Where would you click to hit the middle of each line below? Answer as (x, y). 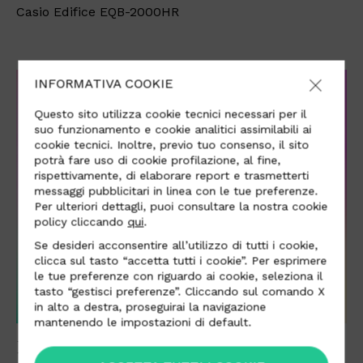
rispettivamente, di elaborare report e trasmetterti (172, 175)
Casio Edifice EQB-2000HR (98, 12)
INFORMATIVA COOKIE (104, 83)
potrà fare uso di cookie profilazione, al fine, (158, 160)
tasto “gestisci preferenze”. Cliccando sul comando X (179, 291)
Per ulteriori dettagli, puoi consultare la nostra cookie (181, 206)
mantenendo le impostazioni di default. (143, 322)
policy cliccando (81, 222)
